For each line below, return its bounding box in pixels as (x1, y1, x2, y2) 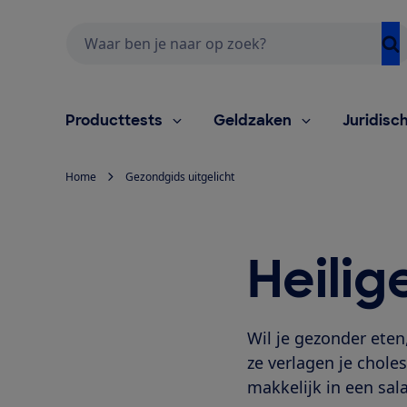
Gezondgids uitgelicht (125, 168, 234, 184)
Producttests (65, 110, 163, 130)
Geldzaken (213, 110, 292, 130)
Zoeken (65, 22, 111, 40)
